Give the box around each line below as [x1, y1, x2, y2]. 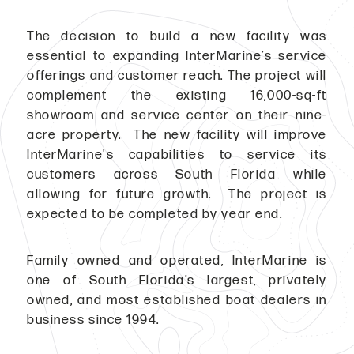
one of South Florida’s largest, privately [27, 272, 327, 288]
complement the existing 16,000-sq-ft [27, 87, 327, 104]
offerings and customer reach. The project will [27, 67, 327, 84]
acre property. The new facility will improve [27, 126, 327, 143]
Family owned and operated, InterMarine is [27, 252, 327, 269]
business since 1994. [27, 311, 160, 328]
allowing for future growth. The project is [27, 186, 327, 202]
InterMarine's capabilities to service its [27, 146, 327, 163]
